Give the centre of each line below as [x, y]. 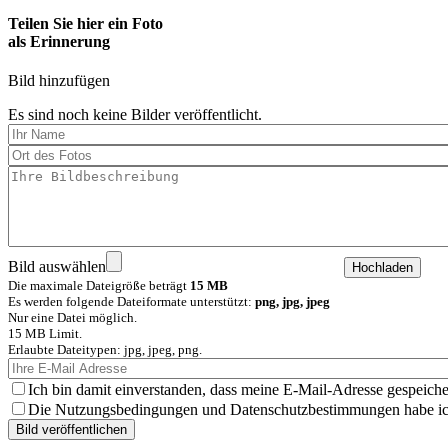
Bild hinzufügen [59, 81]
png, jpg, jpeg [292, 302]
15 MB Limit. [45, 334]
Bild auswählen [57, 267]
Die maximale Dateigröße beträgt [99, 286]
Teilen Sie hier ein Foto [85, 24]
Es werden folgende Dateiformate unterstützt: [131, 302]
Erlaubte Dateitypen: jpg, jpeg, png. [105, 350]
